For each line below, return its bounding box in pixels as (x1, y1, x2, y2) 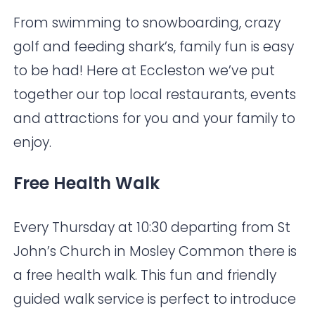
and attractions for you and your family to (13, 109, 296, 129)
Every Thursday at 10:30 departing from (13, 218, 278, 238)
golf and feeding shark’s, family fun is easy (13, 37, 295, 57)
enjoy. (13, 133, 52, 153)
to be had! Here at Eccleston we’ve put (13, 61, 276, 81)
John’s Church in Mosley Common (13, 242, 245, 262)
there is (245, 242, 297, 262)
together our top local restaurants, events (13, 85, 297, 105)
